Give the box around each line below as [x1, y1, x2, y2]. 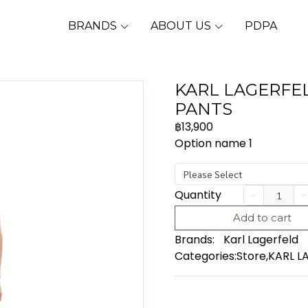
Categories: [175, 248, 236, 264]
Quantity [175, 187, 221, 203]
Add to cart [233, 211, 291, 224]
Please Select [184, 168, 243, 180]
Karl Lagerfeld [223, 232, 298, 247]
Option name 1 [175, 135, 252, 151]
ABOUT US [150, 19, 214, 32]
